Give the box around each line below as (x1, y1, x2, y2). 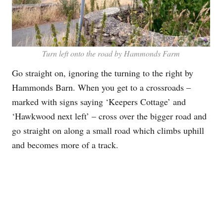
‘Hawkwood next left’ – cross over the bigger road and (12, 110, 207, 122)
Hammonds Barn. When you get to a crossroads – (12, 81, 191, 93)
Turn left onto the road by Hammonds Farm (42, 48, 180, 59)
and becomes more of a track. (12, 138, 118, 151)
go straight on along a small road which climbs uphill (12, 124, 204, 136)
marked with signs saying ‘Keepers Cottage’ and (12, 95, 186, 108)
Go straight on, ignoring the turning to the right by (12, 66, 193, 79)
